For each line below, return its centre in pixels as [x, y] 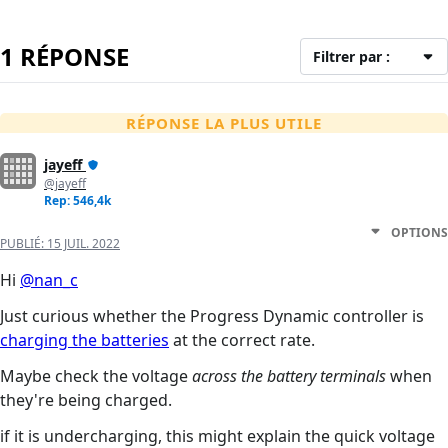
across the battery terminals [289, 375]
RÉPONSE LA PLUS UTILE [224, 122]
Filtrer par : [352, 56]
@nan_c [49, 279]
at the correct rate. [242, 339]
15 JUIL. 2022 [83, 243]
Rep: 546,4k [77, 200]
